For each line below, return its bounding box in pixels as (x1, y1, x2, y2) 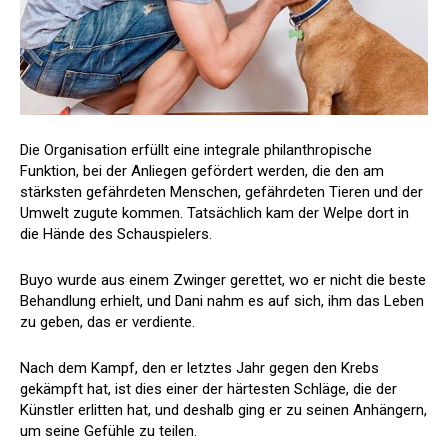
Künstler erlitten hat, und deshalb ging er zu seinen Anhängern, (20, 401, 427, 420)
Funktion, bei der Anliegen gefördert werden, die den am (20, 162, 384, 181)
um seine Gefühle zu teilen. (20, 422, 197, 441)
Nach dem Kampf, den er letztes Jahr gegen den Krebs (20, 359, 379, 378)
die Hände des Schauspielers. (20, 225, 212, 244)
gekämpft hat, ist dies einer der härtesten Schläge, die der (20, 380, 397, 399)
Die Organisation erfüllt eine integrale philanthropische (20, 141, 372, 160)
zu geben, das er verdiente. (20, 313, 195, 332)
